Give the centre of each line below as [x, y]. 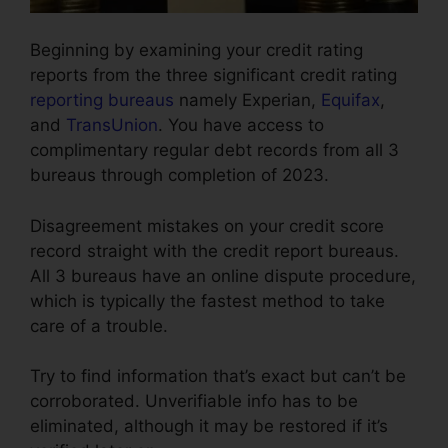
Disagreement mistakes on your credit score [207, 225]
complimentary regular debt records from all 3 [214, 150]
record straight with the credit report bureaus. [214, 250]
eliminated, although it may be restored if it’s [209, 426]
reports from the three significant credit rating [213, 75]
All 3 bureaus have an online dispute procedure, [223, 275]
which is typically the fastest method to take [207, 300]
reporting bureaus [102, 100]
